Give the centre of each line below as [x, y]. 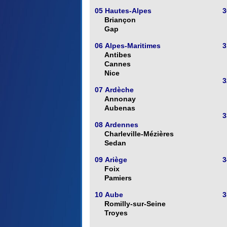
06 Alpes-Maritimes [128, 46]
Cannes [118, 64]
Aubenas [120, 108]
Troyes [116, 213]
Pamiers [118, 178]
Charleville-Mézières [139, 134]
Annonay [120, 99]
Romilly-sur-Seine [135, 204]
